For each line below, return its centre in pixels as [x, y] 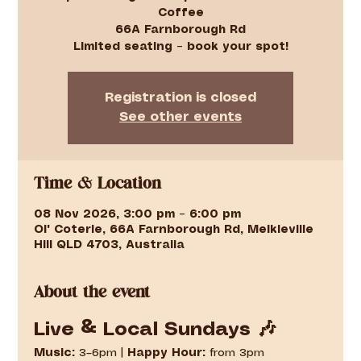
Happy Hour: [167, 353]
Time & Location [98, 184]
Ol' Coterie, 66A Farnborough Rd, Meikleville [174, 230]
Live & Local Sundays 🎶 [156, 330]
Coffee [180, 13]
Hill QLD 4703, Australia [110, 245]
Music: [55, 353]
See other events [180, 118]
